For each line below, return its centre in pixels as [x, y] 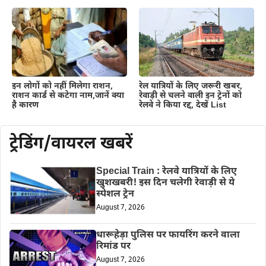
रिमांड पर [113, 246]
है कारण [25, 106]
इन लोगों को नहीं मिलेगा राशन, [62, 87]
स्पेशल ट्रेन [115, 195]
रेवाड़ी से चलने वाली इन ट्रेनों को [190, 96]
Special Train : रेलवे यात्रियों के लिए [166, 172]
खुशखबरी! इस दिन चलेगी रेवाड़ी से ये [165, 183]
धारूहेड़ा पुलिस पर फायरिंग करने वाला [168, 235]
